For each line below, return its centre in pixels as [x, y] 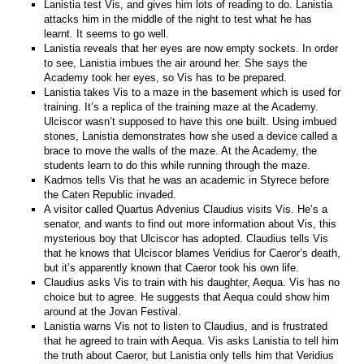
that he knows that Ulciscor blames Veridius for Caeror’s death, [193, 253]
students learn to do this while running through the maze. [178, 165]
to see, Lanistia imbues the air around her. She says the [176, 63]
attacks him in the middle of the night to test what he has [178, 19]
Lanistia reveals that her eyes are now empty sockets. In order [191, 48]
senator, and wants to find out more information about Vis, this [191, 223]
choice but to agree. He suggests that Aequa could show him [187, 297]
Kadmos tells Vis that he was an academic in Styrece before [187, 180]
